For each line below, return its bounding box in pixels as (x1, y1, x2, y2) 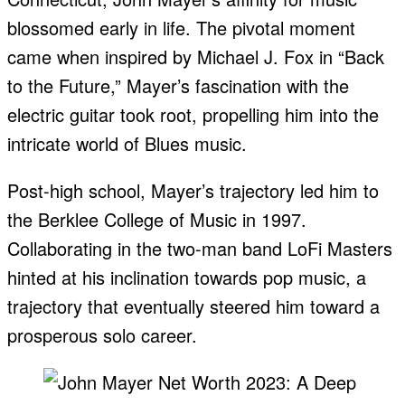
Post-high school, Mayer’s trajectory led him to (7, 177, 379, 204)
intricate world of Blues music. (7, 130, 247, 157)
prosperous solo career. (7, 322, 197, 349)
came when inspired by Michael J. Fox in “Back (7, 43, 384, 71)
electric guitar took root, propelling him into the (7, 101, 379, 128)
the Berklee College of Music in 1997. (7, 206, 306, 233)
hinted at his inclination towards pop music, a (7, 264, 366, 291)
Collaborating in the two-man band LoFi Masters (7, 235, 392, 262)
